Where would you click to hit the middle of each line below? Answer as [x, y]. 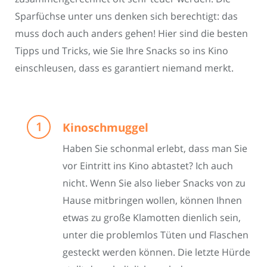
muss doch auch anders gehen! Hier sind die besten [131, 34]
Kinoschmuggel [105, 127]
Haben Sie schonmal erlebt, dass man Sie [155, 149]
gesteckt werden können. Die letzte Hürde [156, 252]
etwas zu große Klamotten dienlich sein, [152, 218]
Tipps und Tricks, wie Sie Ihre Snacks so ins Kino [122, 51]
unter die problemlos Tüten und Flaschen [156, 235]
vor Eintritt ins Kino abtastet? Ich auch [148, 166]
